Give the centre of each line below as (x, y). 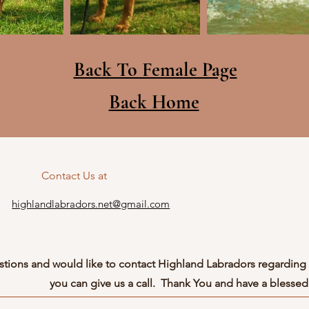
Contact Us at (74, 176)
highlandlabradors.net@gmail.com (91, 204)
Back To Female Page (155, 70)
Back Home (154, 102)
